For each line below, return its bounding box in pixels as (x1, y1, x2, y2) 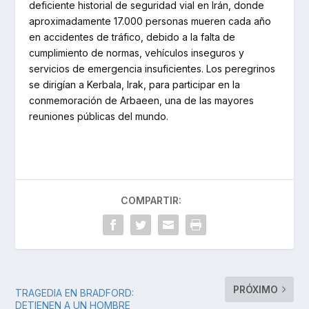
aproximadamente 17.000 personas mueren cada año (29, 15, 272, 27)
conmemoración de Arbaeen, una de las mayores (29, 94, 255, 106)
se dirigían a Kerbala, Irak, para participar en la (29, 79, 241, 90)
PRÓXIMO (232, 283, 278, 295)
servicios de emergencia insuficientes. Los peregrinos (29, 63, 276, 74)
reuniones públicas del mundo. (29, 110, 169, 122)
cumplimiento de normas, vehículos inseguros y (29, 47, 245, 59)
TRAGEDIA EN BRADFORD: (15, 287, 134, 299)
